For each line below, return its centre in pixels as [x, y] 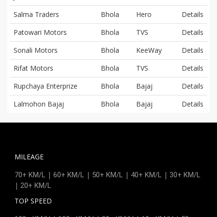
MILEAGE [29, 156]
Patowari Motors [40, 32]
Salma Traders [36, 14]
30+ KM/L [185, 175]
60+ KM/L [69, 175]
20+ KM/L [36, 185]
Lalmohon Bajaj [39, 104]
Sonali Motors [36, 50]
